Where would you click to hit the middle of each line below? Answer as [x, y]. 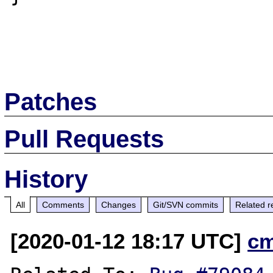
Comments [63, 204]
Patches [51, 101]
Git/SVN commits [186, 204]
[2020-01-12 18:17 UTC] [129, 241]
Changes [119, 204]
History [46, 179]
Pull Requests [84, 139]
